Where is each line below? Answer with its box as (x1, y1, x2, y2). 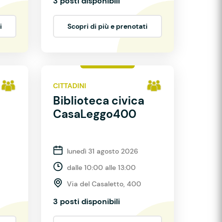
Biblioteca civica (53, 93, 144, 108)
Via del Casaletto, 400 (67, 179, 141, 188)
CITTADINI (53, 81, 86, 90)
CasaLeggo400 (53, 107, 136, 121)
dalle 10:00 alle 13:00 (67, 163, 136, 172)
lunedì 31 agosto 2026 (67, 147, 138, 156)
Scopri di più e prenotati (67, 22, 148, 31)
